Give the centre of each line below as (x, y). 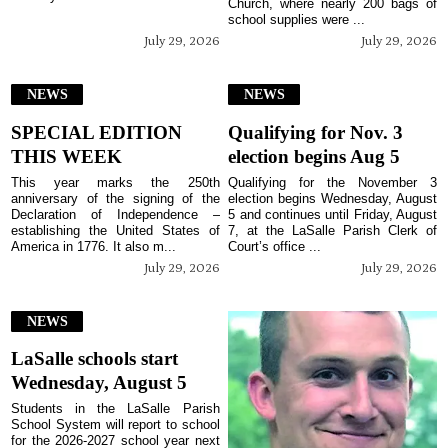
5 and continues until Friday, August (332, 214)
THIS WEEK (67, 156)
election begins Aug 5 (314, 156)
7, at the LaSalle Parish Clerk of (332, 230)
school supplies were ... (297, 20)
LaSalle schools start (95, 359)
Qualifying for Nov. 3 (316, 132)
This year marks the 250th (115, 182)
